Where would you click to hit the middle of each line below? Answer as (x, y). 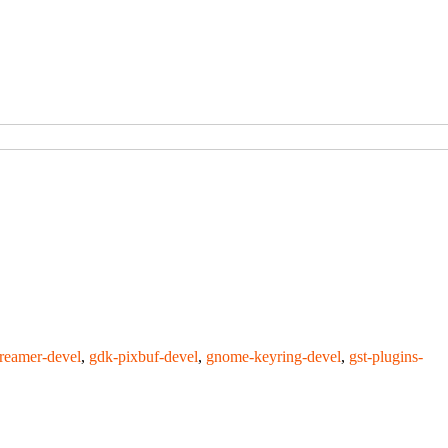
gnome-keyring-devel (273, 357)
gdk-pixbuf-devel (143, 357)
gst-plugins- (386, 357)
